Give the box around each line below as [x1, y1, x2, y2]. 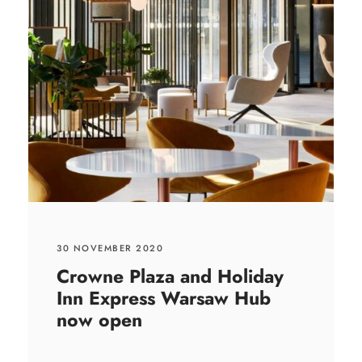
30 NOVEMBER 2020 [57, 242, 163, 255]
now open [57, 306, 142, 334]
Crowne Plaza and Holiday [57, 263, 284, 290]
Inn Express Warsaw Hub [57, 284, 271, 312]
